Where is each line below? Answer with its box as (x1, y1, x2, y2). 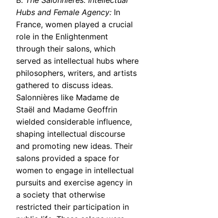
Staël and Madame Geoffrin (16, 105, 117, 115)
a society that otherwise (16, 190, 105, 200)
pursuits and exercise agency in (16, 178, 132, 188)
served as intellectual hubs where (16, 56, 139, 66)
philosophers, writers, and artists (16, 68, 137, 78)
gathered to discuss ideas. (16, 80, 113, 91)
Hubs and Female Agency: (16, 7, 111, 18)
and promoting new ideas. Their (16, 141, 133, 151)
